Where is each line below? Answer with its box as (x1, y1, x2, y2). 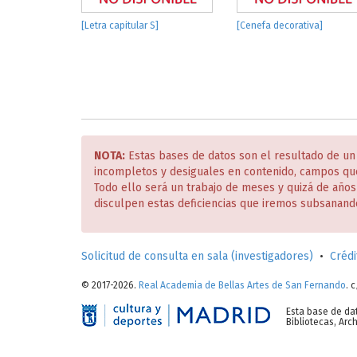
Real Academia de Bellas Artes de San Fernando (139, 280, 346, 291)
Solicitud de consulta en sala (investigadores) (81, 249, 313, 263)
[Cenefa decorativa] (237, 20, 323, 31)
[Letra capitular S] (81, 20, 159, 31)
